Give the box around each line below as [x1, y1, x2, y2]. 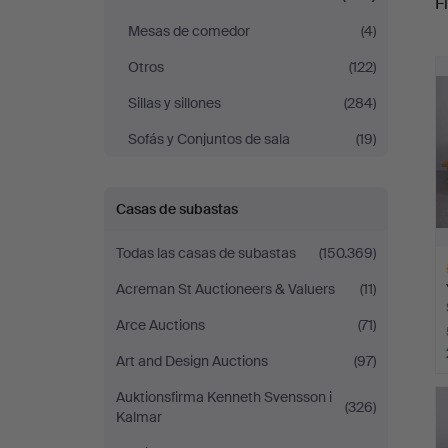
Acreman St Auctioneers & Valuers [116, 280, 335, 298]
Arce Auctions [116, 316, 205, 334]
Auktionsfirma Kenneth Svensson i [116, 388, 332, 406]
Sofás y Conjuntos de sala [128, 130, 290, 148]
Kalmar [116, 408, 162, 426]
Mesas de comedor [128, 22, 250, 40]
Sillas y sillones [128, 94, 221, 112]
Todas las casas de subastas [116, 244, 296, 262]
